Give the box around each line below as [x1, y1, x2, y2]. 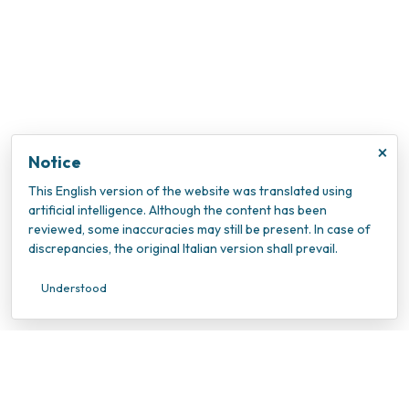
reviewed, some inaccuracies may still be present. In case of [28, 221, 371, 237]
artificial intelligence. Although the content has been [28, 202, 327, 218]
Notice [28, 152, 81, 173]
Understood [41, 280, 107, 295]
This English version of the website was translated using [28, 183, 352, 199]
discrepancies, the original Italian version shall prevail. [28, 240, 338, 257]
